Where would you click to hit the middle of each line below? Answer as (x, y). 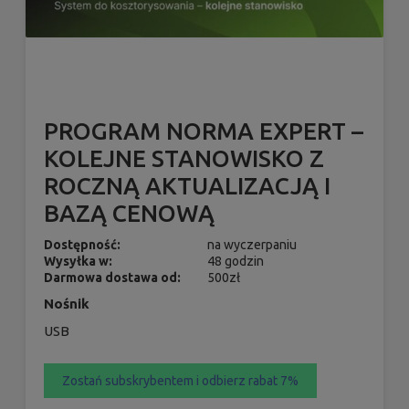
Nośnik (67, 303)
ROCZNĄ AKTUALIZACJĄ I (187, 185)
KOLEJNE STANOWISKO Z (184, 158)
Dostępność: (82, 244)
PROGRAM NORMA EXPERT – (204, 131)
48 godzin (236, 261)
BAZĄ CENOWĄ (129, 213)
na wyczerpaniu (252, 244)
